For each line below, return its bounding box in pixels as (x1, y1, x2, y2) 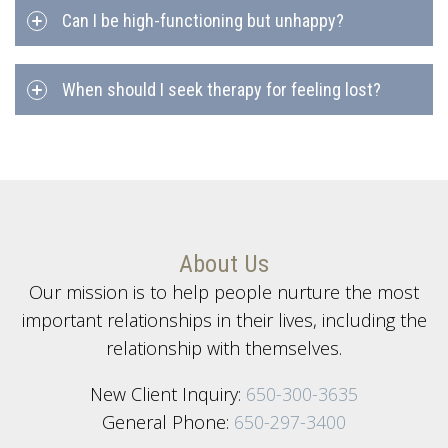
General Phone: (102, 410, 234, 435)
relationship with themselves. (106, 336, 342, 361)
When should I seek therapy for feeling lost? (62, 79, 381, 101)
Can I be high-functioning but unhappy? (62, 10, 344, 32)
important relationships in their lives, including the (21, 308, 427, 333)
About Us (179, 250, 269, 279)
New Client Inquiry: (90, 382, 246, 407)
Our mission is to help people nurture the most (29, 280, 419, 305)
